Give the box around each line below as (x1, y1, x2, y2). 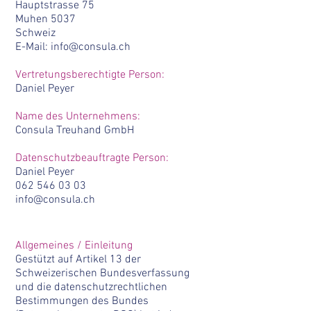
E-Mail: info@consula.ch (15, 40, 131, 54)
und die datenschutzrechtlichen (15, 280, 167, 294)
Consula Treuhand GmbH (15, 124, 134, 137)
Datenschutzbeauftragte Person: (15, 151, 169, 165)
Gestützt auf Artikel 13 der (15, 253, 141, 267)
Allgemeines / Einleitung (15, 239, 133, 253)
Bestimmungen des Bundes (15, 294, 149, 308)
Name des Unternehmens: (15, 110, 140, 124)
